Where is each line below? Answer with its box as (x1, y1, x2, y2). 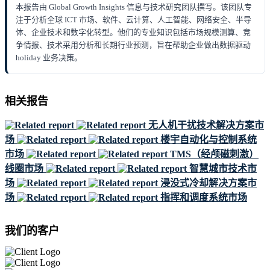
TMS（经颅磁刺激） (170, 148, 259, 159)
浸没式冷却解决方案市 (160, 177, 257, 188)
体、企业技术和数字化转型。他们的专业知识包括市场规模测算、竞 (16, 28, 251, 37)
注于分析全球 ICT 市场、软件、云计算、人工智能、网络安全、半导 (16, 15, 251, 25)
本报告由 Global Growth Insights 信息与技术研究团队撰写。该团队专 (16, 2, 252, 12)
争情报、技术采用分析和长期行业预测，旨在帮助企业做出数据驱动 (16, 40, 251, 50)
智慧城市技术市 (189, 163, 257, 174)
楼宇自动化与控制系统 (160, 134, 257, 145)
